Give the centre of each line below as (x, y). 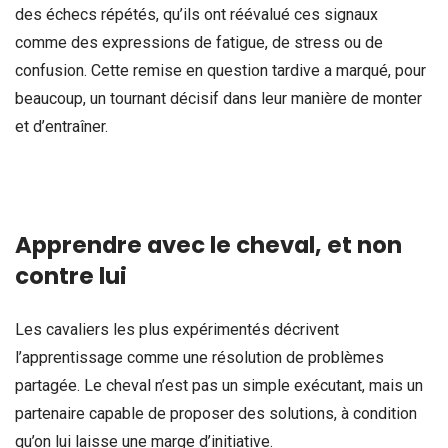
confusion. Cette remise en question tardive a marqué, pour (220, 71)
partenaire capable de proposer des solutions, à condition (216, 414)
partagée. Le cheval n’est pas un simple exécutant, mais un (219, 386)
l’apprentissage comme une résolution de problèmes (199, 358)
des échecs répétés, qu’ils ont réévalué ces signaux (196, 15)
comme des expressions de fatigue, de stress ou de (199, 43)
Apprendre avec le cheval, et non (208, 245)
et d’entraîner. (61, 127)
